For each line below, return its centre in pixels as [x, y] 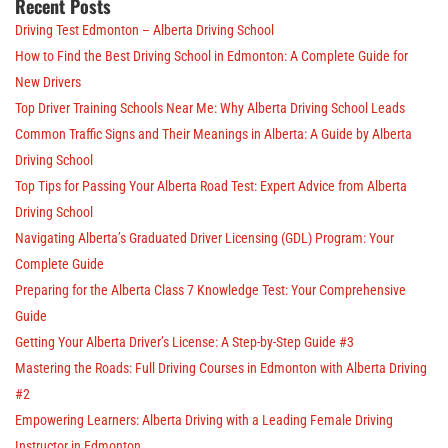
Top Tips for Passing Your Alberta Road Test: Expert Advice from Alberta [211, 186]
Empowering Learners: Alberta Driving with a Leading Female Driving [204, 420]
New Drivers [48, 82]
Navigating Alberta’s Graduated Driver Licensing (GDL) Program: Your [204, 238]
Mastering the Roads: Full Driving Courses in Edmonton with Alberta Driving [221, 368]
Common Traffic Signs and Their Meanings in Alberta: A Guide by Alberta [213, 134]
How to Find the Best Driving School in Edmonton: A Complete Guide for [211, 56]
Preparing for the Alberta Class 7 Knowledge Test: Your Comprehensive [210, 290]
